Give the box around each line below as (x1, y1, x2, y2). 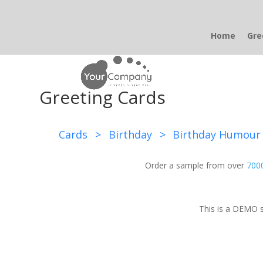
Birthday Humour (173, 127, 261, 141)
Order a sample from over (144, 160, 247, 171)
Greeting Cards (39, 85, 166, 109)
